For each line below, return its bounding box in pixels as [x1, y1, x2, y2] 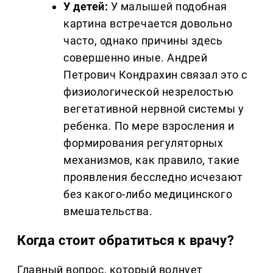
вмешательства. [63, 205, 153, 218]
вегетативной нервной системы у [63, 102, 244, 116]
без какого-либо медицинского [63, 188, 233, 201]
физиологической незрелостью [63, 85, 234, 99]
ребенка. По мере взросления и [63, 119, 235, 133]
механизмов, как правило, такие [63, 154, 240, 167]
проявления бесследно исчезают [63, 171, 243, 184]
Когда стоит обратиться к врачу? [17, 233, 235, 249]
